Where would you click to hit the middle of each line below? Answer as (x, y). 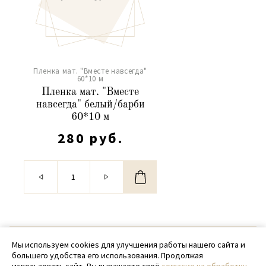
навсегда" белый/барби (90, 104)
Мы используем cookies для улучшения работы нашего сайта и (129, 245)
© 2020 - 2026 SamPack (133, 243)
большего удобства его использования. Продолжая (107, 255)
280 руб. (90, 138)
